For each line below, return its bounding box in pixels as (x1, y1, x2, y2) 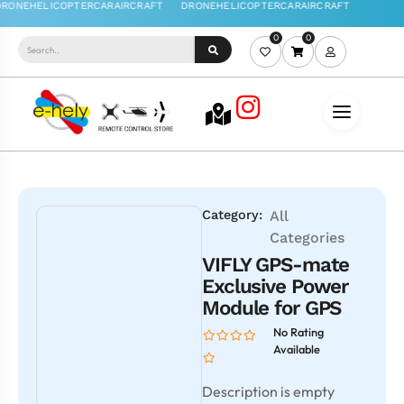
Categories (270, 229, 344, 247)
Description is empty (202, 382, 335, 401)
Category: (202, 207, 262, 223)
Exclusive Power (202, 274, 349, 298)
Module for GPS (202, 296, 342, 320)
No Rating (272, 325, 324, 340)
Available (272, 342, 320, 357)
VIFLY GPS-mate (202, 252, 350, 277)
